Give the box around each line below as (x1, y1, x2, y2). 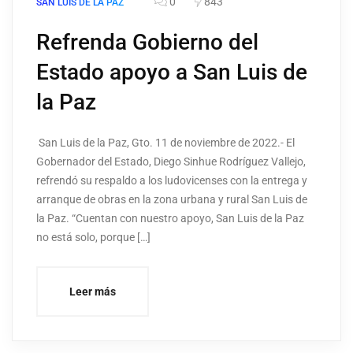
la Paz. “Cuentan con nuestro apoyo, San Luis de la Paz (36, 212, 304, 225)
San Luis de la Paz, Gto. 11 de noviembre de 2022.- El (36, 136, 295, 150)
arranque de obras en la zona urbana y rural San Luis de (36, 193, 307, 206)
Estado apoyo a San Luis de (36, 59, 307, 86)
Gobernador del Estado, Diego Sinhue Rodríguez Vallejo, (36, 155, 306, 169)
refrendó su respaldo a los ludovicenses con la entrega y (36, 174, 307, 188)
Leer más (69, 285, 116, 299)
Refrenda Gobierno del (36, 29, 258, 56)
